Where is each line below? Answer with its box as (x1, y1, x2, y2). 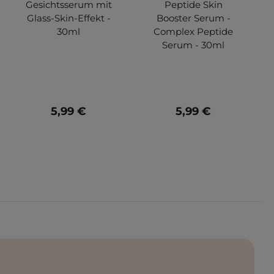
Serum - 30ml (162, 39, 224, 51)
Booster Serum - (156, 12, 231, 24)
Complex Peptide (154, 25, 233, 37)
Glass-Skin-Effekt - (26, 12, 111, 24)
